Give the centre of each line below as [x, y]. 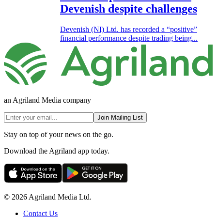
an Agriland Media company [47, 100]
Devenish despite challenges [129, 8]
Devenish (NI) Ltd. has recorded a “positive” [129, 29]
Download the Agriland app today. [57, 151]
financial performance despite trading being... [129, 38]
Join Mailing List [120, 118]
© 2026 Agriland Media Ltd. [48, 197]
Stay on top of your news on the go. [59, 135]
